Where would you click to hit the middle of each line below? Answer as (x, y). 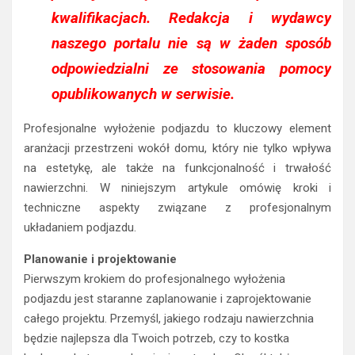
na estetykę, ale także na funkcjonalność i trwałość (177, 168)
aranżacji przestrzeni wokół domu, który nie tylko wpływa (177, 149)
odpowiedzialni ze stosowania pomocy (191, 69)
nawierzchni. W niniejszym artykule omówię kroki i (177, 188)
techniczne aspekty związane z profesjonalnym (177, 208)
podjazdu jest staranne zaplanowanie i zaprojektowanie (168, 299)
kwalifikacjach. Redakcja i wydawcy (191, 18)
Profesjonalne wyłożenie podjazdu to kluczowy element (177, 129)
